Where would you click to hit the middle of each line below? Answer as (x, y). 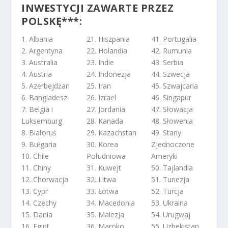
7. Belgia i (37, 109)
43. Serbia (167, 63)
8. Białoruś (39, 133)
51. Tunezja (170, 180)
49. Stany (166, 133)
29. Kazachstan (111, 133)
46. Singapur (171, 98)
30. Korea (102, 145)
